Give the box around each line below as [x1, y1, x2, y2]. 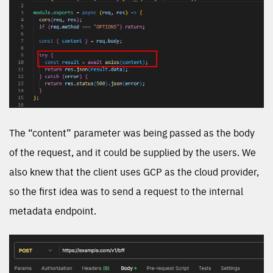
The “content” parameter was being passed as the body [9, 126, 255, 140]
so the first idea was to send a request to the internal [9, 184, 243, 198]
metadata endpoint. [9, 204, 96, 218]
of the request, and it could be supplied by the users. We [9, 145, 256, 159]
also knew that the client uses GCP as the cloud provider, [9, 165, 259, 179]
